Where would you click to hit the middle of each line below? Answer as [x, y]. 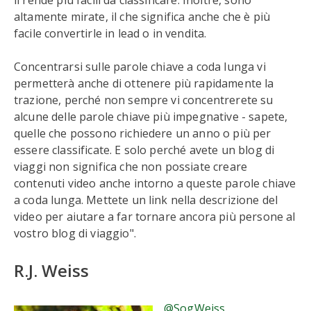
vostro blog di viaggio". [75, 233]
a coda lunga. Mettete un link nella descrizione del [146, 200]
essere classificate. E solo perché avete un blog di [144, 150]
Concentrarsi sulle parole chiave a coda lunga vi [140, 67]
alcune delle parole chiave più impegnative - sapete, [151, 117]
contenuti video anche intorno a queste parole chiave [155, 183]
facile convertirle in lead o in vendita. [110, 33]
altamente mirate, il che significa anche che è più [142, 17]
